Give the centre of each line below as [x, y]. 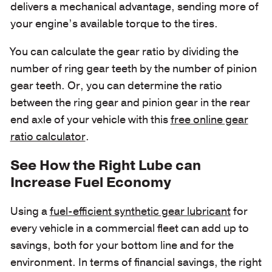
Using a [30, 211]
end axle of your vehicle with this [90, 120]
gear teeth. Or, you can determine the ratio [116, 86]
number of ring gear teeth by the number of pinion [133, 69]
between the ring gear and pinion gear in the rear [130, 103]
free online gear [209, 120]
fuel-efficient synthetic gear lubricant [140, 211]
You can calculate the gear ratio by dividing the [124, 52]
